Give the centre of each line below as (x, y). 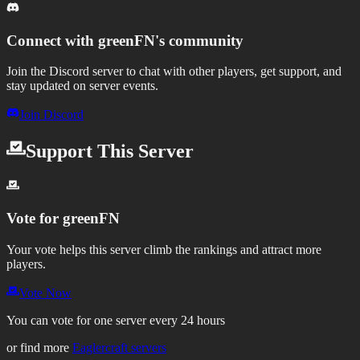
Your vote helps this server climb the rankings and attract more (164, 249)
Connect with (52, 40)
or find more (39, 347)
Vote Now (45, 292)
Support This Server (110, 151)
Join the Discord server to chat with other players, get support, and (174, 72)
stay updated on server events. (82, 86)
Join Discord (51, 115)
